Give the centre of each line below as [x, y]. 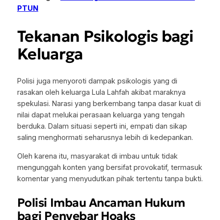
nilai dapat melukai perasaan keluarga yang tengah [101, 115]
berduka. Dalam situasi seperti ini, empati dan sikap [102, 126]
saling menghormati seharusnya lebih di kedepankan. [105, 138]
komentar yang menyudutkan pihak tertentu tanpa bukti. [110, 179]
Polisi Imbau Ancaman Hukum [101, 203]
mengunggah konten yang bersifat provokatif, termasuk [110, 167]
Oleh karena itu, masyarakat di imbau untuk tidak [97, 156]
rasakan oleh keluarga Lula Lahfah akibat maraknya [101, 93]
